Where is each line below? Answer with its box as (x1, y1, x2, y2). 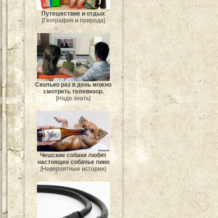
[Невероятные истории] (40, 165, 107, 173)
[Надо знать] (56, 95, 91, 102)
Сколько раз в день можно (35, 81, 112, 89)
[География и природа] (42, 17, 105, 24)
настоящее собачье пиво (37, 159, 109, 166)
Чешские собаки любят (40, 152, 107, 159)
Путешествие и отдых (41, 10, 106, 17)
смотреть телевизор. (43, 88, 104, 95)
